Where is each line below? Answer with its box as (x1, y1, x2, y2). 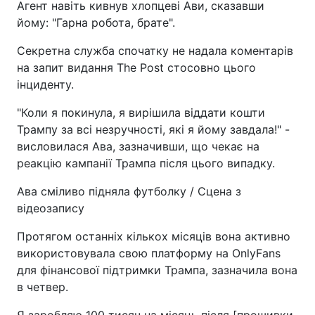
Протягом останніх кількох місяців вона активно (17, 229, 290, 243)
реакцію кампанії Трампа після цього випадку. (17, 156, 275, 170)
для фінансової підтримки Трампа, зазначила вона (17, 263, 297, 277)
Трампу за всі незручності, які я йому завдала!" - (17, 122, 290, 136)
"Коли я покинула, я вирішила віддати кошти (17, 105, 265, 120)
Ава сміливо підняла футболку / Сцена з (17, 184, 241, 198)
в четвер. (17, 280, 68, 294)
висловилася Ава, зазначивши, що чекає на (17, 139, 259, 153)
